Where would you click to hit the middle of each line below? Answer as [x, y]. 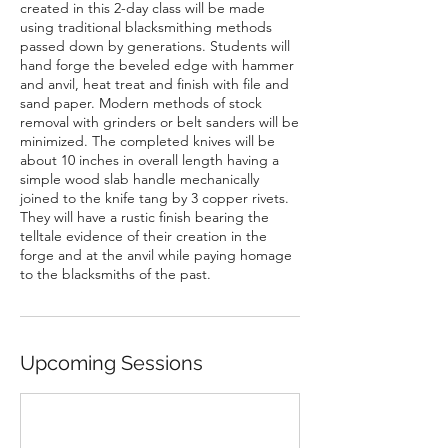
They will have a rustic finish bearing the [144, 217]
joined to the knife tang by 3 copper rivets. [154, 198]
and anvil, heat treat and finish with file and [154, 84]
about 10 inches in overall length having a [149, 160]
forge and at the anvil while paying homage [156, 255]
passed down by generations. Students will [155, 46]
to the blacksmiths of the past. [115, 274]
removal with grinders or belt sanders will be [159, 122]
